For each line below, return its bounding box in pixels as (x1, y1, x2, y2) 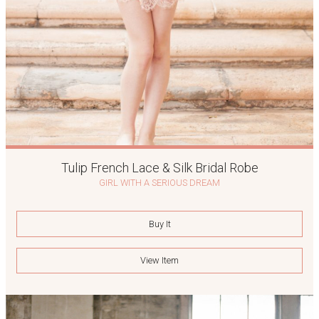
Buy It (148, 218, 171, 229)
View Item (140, 255, 179, 266)
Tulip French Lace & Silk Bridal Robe (61, 159, 258, 175)
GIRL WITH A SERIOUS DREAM (99, 177, 220, 188)
